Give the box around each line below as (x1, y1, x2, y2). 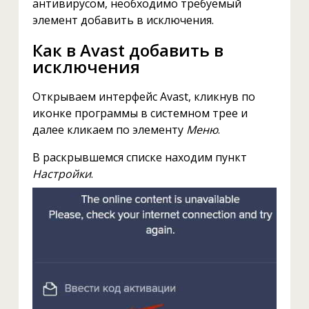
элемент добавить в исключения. (32, 12, 214, 28)
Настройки (32, 166, 91, 182)
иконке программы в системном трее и (32, 106, 248, 121)
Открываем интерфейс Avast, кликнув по (32, 89, 255, 105)
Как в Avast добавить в (32, 38, 223, 61)
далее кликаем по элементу (32, 122, 186, 138)
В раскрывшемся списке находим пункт (32, 150, 247, 166)
